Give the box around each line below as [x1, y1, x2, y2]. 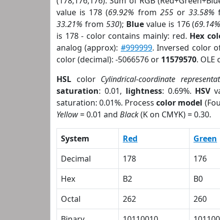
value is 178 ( [56, 7, 109, 18]
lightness [125, 85, 162, 96]
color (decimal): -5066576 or [56, 54, 161, 65]
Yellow [56, 109, 78, 120]
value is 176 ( [143, 19, 195, 29]
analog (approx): [56, 42, 121, 53]
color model [156, 97, 203, 108]
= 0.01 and [78, 109, 120, 120]
